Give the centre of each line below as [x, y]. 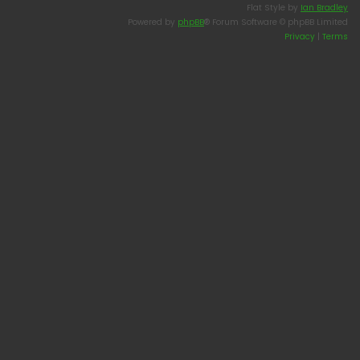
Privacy [300, 37]
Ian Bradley [324, 8]
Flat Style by [274, 8]
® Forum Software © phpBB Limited [276, 22]
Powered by [153, 22]
